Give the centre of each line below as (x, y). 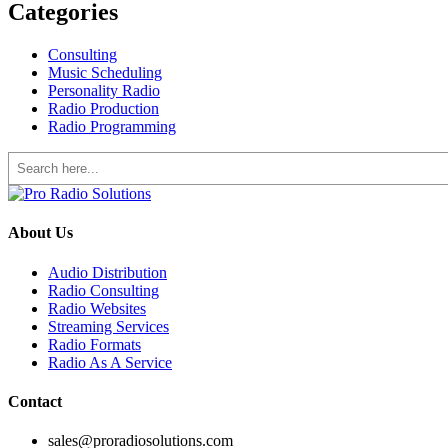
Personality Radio (104, 90)
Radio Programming (112, 126)
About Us (40, 233)
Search (28, 159)
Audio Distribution (107, 272)
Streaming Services (108, 326)
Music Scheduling (105, 72)
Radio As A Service (110, 362)
